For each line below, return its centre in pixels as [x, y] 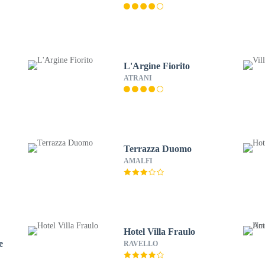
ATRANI [138, 78]
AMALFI [138, 161]
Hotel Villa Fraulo [159, 232]
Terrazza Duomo [157, 149]
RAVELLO [140, 244]
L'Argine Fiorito [156, 66]
